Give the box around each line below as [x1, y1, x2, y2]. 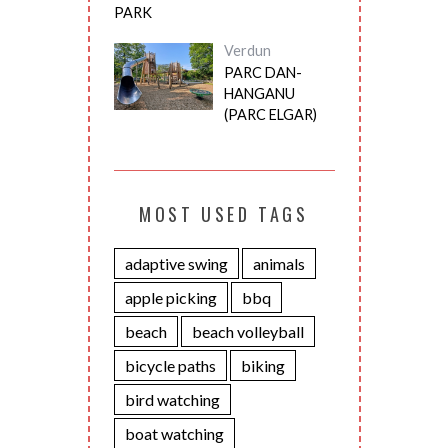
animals [252, 254, 305, 274]
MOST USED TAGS [139, 201, 309, 228]
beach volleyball [191, 322, 304, 342]
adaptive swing [124, 254, 228, 274]
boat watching [124, 424, 224, 444]
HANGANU [223, 85, 295, 103]
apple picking [124, 288, 217, 308]
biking [240, 356, 285, 376]
